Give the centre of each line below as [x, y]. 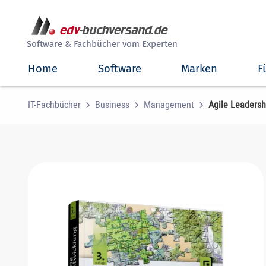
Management [169, 105]
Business [112, 105]
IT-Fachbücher [54, 105]
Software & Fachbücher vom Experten [102, 44]
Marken [199, 69]
